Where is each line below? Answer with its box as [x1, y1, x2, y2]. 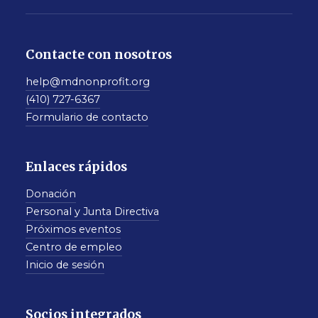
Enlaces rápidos [25, 159, 127, 175]
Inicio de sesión [25, 258, 104, 272]
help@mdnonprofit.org [25, 75, 150, 89]
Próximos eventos [25, 223, 121, 236]
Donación [25, 187, 76, 201]
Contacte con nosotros [25, 47, 172, 63]
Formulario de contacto [25, 111, 148, 124]
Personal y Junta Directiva [25, 205, 159, 219]
